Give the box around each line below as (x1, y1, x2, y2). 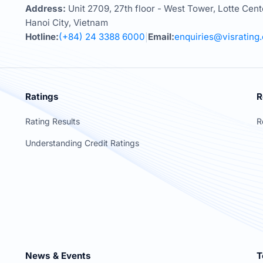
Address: (25, 3, 66, 15)
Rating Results (25, 116, 80, 127)
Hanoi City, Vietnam (25, 17, 108, 29)
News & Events (25, 250, 91, 262)
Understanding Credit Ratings (25, 138, 139, 149)
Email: (147, 31, 174, 43)
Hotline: (25, 31, 59, 43)
